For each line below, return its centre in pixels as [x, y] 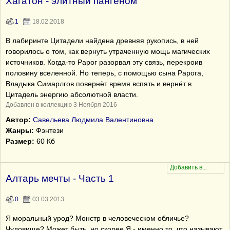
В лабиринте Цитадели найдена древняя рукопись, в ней [102, 41]
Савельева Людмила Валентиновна [93, 120]
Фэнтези [49, 130]
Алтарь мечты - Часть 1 [60, 178]
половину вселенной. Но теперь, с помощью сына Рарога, [104, 73]
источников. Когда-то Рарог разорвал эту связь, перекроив [104, 62]
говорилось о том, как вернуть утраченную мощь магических [108, 51]
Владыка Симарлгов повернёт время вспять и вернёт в [99, 84]
